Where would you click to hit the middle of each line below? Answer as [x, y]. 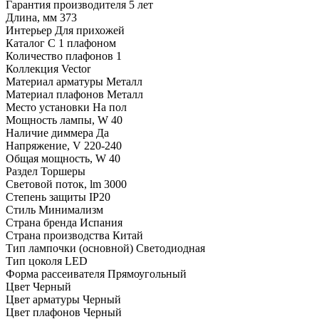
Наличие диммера [49, 133]
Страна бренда [41, 223]
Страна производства [58, 236]
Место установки [48, 108]
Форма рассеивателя [55, 274]
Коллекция [32, 69]
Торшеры [63, 172]
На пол [110, 108]
